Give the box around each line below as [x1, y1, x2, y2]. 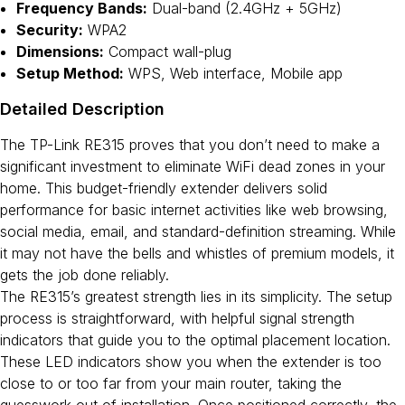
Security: [16, 21, 83, 39]
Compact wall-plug [104, 42, 231, 61]
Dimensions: [16, 42, 104, 61]
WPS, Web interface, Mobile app [124, 64, 343, 82]
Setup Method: [16, 64, 124, 82]
